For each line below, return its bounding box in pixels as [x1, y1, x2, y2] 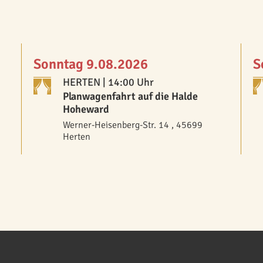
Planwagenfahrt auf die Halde [63, 90, 198, 103]
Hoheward [63, 103, 110, 116]
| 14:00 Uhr [100, 76, 154, 89]
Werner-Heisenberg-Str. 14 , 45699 [63, 119, 203, 131]
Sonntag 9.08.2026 [33, 55, 149, 73]
